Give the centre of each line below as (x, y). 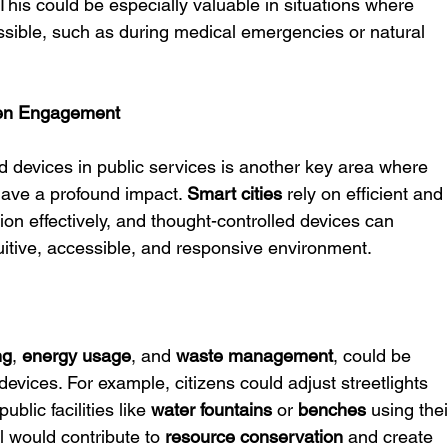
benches (332, 409)
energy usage (77, 355)
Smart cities (235, 193)
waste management (255, 355)
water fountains (212, 409)
